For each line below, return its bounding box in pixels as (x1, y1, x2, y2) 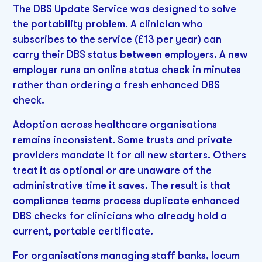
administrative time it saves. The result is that (13, 180, 231, 192)
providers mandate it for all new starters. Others (13, 149, 247, 161)
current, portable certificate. (13, 225, 154, 237)
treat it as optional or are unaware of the (13, 164, 212, 177)
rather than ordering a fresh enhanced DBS (13, 79, 220, 91)
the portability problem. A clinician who (13, 18, 204, 30)
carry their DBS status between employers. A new (13, 49, 249, 61)
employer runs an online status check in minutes (13, 64, 242, 76)
